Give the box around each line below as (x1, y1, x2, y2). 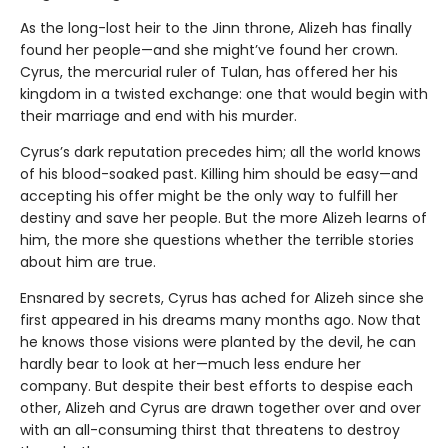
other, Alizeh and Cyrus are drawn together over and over (20, 397, 421, 418)
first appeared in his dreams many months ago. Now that (20, 309, 421, 330)
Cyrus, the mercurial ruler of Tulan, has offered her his (20, 61, 398, 82)
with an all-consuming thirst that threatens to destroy (20, 419, 400, 440)
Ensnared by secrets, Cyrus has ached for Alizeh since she (20, 287, 424, 308)
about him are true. (20, 251, 156, 272)
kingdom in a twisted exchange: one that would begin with (20, 83, 428, 104)
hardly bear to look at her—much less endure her (20, 353, 361, 374)
